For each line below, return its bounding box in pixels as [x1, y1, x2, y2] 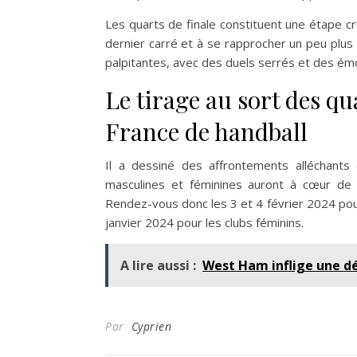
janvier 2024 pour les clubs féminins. [105, 214, 304, 230]
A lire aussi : [120, 257, 196, 274]
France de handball [105, 116, 308, 147]
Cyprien [131, 319, 171, 334]
